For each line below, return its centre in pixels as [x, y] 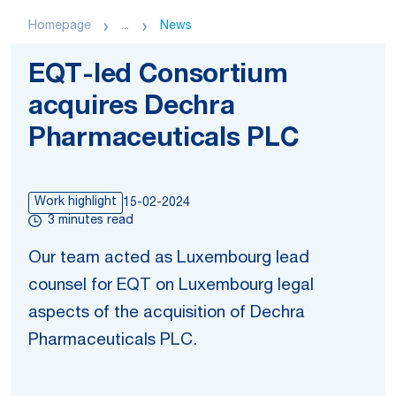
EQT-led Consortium [158, 77]
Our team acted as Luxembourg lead [169, 259]
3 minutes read [91, 221]
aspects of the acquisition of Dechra [167, 313]
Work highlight [76, 202]
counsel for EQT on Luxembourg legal [171, 286]
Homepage [60, 27]
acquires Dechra [132, 109]
